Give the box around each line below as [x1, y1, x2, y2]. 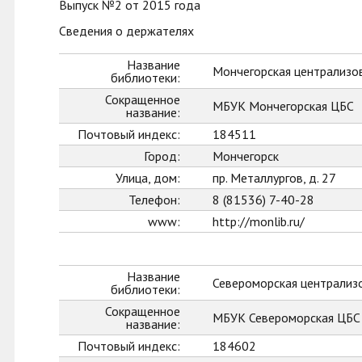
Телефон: [128, 192, 180, 208]
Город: [144, 148, 180, 164]
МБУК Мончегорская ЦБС [213, 98, 354, 114]
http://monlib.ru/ [213, 213, 305, 229]
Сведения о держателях [59, 23, 194, 39]
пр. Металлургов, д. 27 [213, 170, 336, 186]
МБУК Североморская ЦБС [213, 309, 360, 326]
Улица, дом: [116, 170, 180, 186]
